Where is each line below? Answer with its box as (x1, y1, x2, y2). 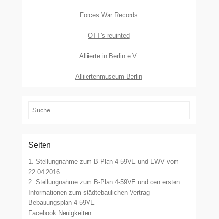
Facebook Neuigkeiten (28, 209, 92, 217)
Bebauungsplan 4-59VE (28, 199, 95, 206)
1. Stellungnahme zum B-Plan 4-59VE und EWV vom (28, 158, 179, 165)
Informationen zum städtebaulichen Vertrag (28, 189, 150, 196)
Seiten (28, 141, 51, 149)
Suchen (28, 103, 50, 110)
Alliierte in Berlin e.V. (79, 52, 138, 60)
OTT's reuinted (88, 32, 130, 39)
